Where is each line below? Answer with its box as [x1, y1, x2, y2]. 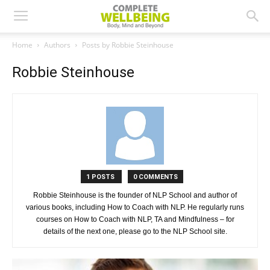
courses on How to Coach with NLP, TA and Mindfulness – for [36, 215, 234, 224]
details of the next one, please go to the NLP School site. [43, 227, 227, 236]
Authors [44, 40, 71, 50]
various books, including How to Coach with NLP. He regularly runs [26, 203, 244, 212]
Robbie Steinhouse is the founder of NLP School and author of [33, 191, 237, 199]
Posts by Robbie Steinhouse [82, 40, 174, 50]
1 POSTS [86, 173, 116, 181]
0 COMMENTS [133, 173, 178, 181]
